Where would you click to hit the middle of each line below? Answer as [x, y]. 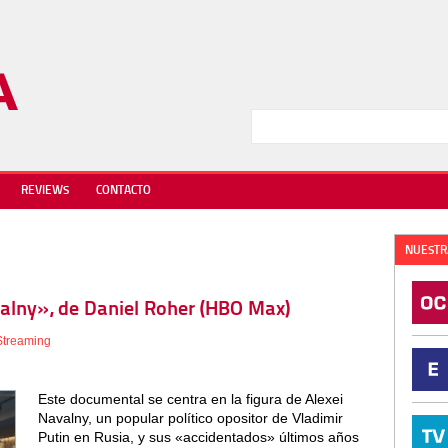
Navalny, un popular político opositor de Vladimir [190, 418]
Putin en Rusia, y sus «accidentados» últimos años [198, 437]
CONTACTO [123, 191]
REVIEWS [45, 191]
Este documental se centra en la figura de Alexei [190, 399]
